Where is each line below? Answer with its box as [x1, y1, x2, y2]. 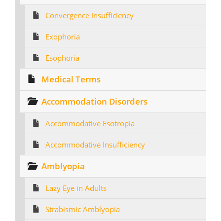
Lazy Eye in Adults [45, 183, 107, 193]
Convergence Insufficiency [45, 10, 134, 20]
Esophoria [45, 53, 79, 63]
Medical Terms [41, 74, 101, 85]
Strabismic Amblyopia [45, 204, 120, 214]
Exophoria [45, 32, 80, 41]
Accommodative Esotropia [45, 118, 135, 128]
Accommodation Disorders [41, 96, 147, 107]
